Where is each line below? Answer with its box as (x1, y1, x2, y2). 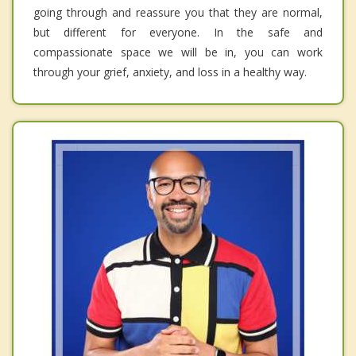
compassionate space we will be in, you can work (33, 44, 323, 60)
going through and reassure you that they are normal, (33, 4, 323, 20)
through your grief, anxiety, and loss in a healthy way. (33, 64, 307, 79)
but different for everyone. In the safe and (33, 24, 323, 40)
